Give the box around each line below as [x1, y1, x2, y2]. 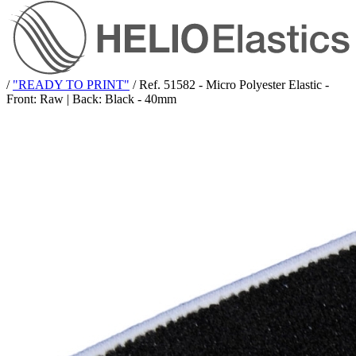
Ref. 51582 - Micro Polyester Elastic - [139, 77, 329, 91]
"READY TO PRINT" [13, 77, 130, 91]
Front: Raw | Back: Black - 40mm [6, 91, 176, 106]
